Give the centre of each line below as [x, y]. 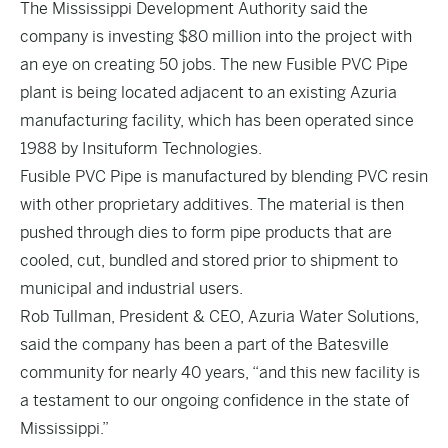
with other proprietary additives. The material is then [212, 204]
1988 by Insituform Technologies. [141, 148]
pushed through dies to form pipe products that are [206, 232]
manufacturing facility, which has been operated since [217, 120]
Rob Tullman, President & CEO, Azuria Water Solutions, [219, 316]
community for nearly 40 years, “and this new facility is [220, 372]
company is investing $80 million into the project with [216, 36]
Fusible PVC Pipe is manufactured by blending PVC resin [224, 176]
